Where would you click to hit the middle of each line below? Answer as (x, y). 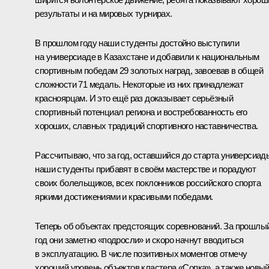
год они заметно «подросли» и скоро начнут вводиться (139, 240)
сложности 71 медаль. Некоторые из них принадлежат (139, 84)
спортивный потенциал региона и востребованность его (141, 112)
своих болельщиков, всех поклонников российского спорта (148, 183)
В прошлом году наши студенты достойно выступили (137, 43)
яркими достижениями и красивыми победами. (124, 196)
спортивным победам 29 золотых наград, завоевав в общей (149, 70)
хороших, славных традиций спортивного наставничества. (147, 125)
